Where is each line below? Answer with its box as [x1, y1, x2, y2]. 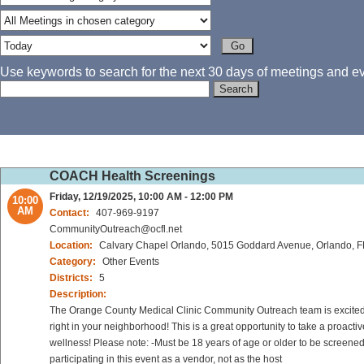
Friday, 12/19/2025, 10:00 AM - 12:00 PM [50, 191, 233, 203]
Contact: [50, 207, 92, 219]
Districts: [50, 272, 95, 284]
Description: [50, 288, 106, 301]
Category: [50, 256, 98, 268]
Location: [50, 240, 95, 252]
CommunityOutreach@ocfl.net [50, 223, 182, 236]
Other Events [102, 256, 159, 268]
